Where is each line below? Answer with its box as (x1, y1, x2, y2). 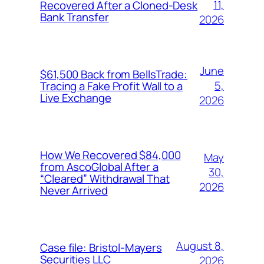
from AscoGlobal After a (40, 159, 159, 174)
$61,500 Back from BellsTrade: (40, 66, 188, 82)
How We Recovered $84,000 (40, 147, 181, 163)
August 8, (176, 237, 224, 253)
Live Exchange (40, 90, 111, 105)
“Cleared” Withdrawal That (40, 170, 170, 186)
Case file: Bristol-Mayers (40, 239, 162, 255)
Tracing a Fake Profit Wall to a (40, 78, 183, 94)
